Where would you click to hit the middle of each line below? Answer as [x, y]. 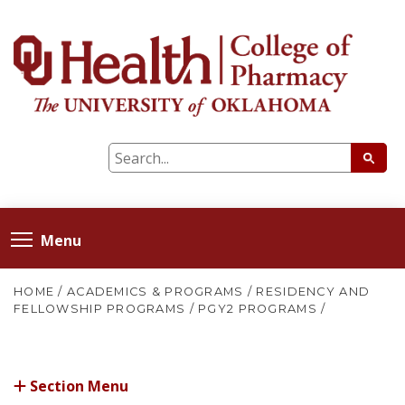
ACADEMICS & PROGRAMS [155, 291]
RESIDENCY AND [313, 291]
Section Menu [77, 386]
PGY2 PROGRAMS [258, 308]
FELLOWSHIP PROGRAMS [100, 308]
